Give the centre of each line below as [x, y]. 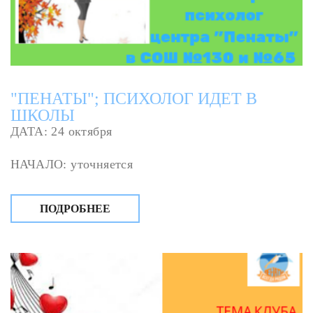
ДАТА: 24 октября [61, 132]
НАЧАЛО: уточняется [72, 165]
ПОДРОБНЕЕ [75, 209]
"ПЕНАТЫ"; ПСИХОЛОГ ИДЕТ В [134, 99]
